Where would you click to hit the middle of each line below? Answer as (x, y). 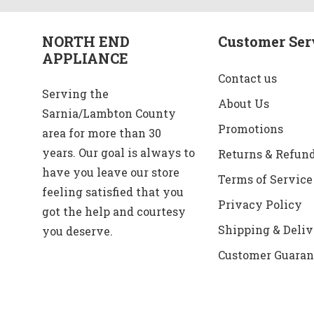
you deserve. (77, 231)
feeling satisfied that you (113, 191)
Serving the (75, 93)
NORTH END (86, 41)
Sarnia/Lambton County (109, 113)
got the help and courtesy (114, 211)
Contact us (247, 78)
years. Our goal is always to (118, 152)
